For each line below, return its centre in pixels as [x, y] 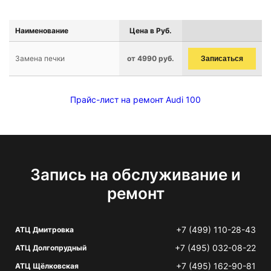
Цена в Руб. [151, 31]
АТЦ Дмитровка [44, 230]
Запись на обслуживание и [135, 175]
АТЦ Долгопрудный [51, 248]
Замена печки [40, 58]
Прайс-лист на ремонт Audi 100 [135, 100]
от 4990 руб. [151, 58]
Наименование [42, 31]
